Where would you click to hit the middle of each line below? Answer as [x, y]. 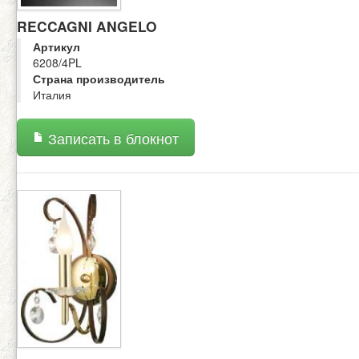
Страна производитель [99, 79]
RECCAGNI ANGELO [87, 26]
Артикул [56, 47]
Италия [52, 95]
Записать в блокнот [111, 139]
